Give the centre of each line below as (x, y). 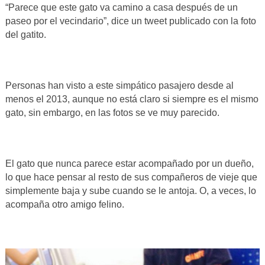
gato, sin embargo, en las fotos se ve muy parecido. (112, 113)
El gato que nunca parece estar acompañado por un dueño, (129, 164)
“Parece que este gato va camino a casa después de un (121, 8)
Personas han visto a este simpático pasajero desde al (119, 86)
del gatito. (25, 35)
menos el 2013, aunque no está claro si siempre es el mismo (132, 99)
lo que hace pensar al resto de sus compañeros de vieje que (131, 177)
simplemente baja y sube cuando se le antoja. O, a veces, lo (130, 191)
